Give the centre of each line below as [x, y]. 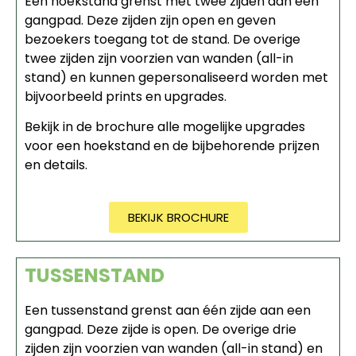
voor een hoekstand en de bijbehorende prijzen [172, 146]
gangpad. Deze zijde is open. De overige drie [161, 330]
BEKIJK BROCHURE [178, 218]
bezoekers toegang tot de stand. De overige [163, 39]
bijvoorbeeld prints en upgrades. [126, 96]
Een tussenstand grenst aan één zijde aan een [168, 311]
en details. [56, 165]
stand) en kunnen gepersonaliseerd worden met [176, 77]
